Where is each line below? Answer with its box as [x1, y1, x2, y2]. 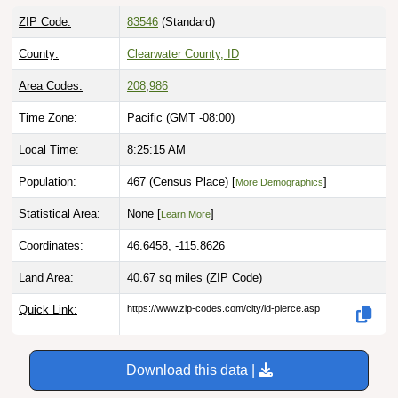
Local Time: [19, 143, 79, 157]
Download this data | [125, 362, 259, 378]
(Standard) [158, 15, 215, 29]
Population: [19, 175, 76, 189]
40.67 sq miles [127, 271, 206, 285]
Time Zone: [19, 111, 77, 125]
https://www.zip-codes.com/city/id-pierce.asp [127, 303, 320, 314]
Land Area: [19, 271, 74, 285]
